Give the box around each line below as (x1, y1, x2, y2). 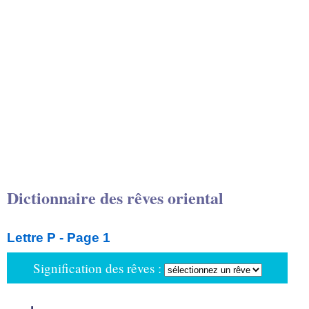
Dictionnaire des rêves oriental (7, 186, 223, 210)
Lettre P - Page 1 (7, 230, 110, 245)
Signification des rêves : (32, 259, 161, 277)
